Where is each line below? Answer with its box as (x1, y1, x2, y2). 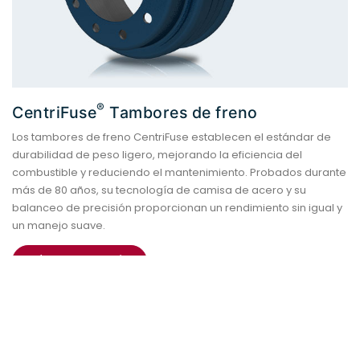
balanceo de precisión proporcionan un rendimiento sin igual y (12, 199, 342, 215)
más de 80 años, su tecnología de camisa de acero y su (12, 182, 306, 198)
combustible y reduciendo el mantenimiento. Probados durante (12, 164, 346, 180)
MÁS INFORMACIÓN (27, 253, 132, 268)
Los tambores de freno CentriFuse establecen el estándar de (12, 129, 331, 145)
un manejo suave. (12, 217, 105, 233)
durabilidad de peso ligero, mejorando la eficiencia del (12, 146, 302, 162)
